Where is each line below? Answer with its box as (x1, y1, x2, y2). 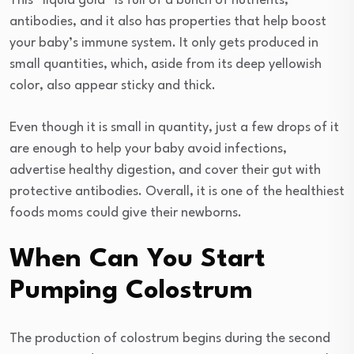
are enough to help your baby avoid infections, (9, 141, 287, 156)
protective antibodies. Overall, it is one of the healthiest (9, 184, 345, 198)
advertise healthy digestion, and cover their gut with (9, 163, 321, 177)
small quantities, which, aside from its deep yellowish (9, 57, 322, 71)
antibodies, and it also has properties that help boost (9, 14, 326, 28)
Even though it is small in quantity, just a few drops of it (9, 120, 339, 134)
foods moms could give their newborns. (9, 205, 242, 220)
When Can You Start (9, 246, 265, 273)
